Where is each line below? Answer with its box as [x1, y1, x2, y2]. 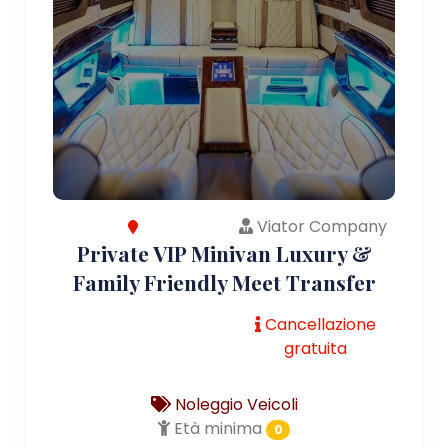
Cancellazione [260, 312, 376, 336]
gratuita [283, 336, 347, 360]
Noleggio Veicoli [170, 392, 298, 416]
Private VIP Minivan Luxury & [76, 238, 372, 267]
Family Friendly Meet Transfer [72, 267, 376, 296]
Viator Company [253, 214, 387, 238]
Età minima [169, 416, 262, 440]
